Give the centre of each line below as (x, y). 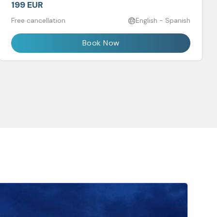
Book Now (101, 43)
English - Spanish (163, 20)
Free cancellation (38, 20)
